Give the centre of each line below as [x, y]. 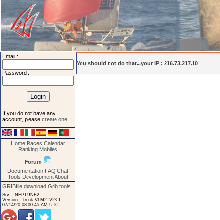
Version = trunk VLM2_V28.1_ [33, 200]
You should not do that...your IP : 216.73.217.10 [137, 63]
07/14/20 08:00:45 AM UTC [31, 205]
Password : [16, 73]
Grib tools [59, 186]
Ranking [28, 149]
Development [38, 177]
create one [55, 120]
